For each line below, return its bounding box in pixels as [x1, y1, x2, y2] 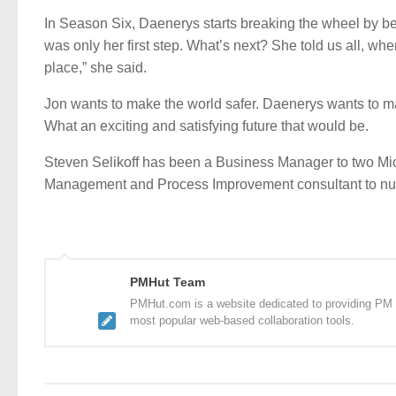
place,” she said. [44, 60, 147, 76]
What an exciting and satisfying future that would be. [44, 118, 369, 133]
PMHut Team [130, 274, 205, 289]
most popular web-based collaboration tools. [130, 313, 354, 327]
